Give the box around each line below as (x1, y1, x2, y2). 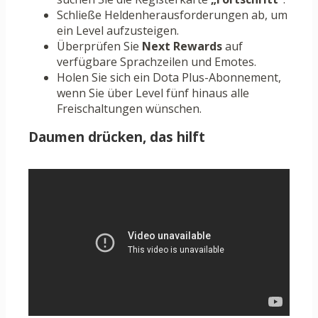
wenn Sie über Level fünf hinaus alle (57, 85, 249, 102)
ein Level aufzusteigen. (57, 23, 179, 39)
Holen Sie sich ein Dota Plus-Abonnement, (57, 70, 281, 86)
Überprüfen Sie (57, 38, 142, 55)
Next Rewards (142, 38, 222, 55)
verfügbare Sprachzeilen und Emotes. (57, 54, 256, 70)
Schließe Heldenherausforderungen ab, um (57, 7, 287, 23)
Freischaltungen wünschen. (57, 101, 202, 117)
